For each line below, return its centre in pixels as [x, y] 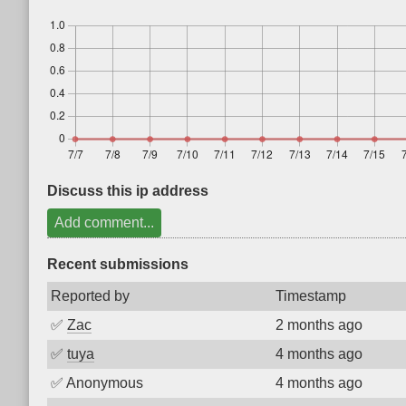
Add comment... [104, 222]
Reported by [90, 296]
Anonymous [105, 383]
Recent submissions [118, 264]
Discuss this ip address [128, 191]
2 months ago [319, 325]
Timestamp [311, 296]
